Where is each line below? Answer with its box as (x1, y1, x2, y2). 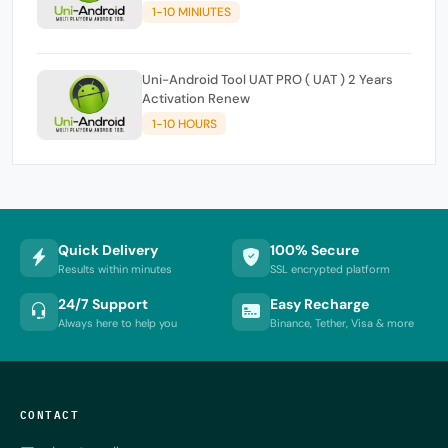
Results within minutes (58, 261, 172, 276)
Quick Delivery (58, 240, 158, 259)
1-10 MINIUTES (151, 3, 231, 20)
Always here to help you (58, 315, 177, 330)
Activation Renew (142, 90, 250, 108)
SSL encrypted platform (270, 261, 390, 276)
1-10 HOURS (151, 115, 217, 132)
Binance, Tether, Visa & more (270, 315, 414, 330)
